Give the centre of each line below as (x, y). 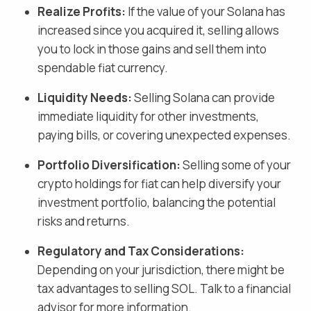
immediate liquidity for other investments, (148, 116)
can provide (242, 97)
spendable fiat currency (101, 67)
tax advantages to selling (103, 288)
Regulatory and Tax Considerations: (141, 251)
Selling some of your (237, 165)
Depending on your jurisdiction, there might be (161, 269)
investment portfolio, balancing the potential (157, 202)
